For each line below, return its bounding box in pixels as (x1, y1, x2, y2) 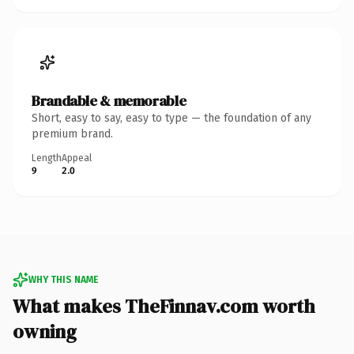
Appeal (62, 152, 92, 164)
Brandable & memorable (32, 90, 186, 111)
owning (13, 318, 77, 345)
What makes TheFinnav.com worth (13, 292, 315, 319)
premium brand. (32, 126, 113, 141)
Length (32, 152, 62, 164)
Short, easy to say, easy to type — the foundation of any (32, 111, 311, 125)
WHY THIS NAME (28, 273, 98, 285)
